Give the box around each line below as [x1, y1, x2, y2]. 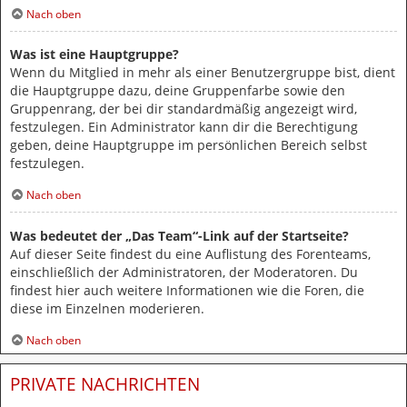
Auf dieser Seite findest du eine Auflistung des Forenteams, [10, 244, 371, 263]
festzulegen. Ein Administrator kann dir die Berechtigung [10, 118, 358, 136]
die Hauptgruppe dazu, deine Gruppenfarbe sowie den [10, 82, 345, 100]
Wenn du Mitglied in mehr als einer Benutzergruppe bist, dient [10, 64, 395, 82]
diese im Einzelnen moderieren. [10, 299, 204, 317]
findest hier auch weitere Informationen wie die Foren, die [10, 281, 364, 299]
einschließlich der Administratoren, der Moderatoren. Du [10, 263, 358, 281]
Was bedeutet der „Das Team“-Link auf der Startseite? [10, 226, 349, 244]
